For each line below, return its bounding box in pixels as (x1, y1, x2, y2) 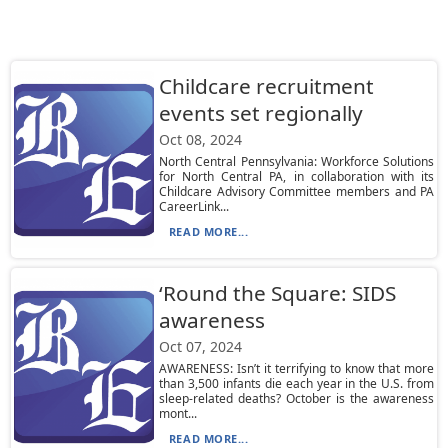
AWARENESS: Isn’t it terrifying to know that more (158, 360, 435, 377)
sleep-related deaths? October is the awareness (158, 390, 435, 407)
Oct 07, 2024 (158, 337, 242, 356)
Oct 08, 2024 (158, 130, 242, 149)
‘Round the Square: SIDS (158, 279, 396, 307)
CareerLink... (158, 198, 229, 215)
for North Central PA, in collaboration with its (158, 168, 435, 185)
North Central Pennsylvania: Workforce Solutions (158, 153, 435, 170)
